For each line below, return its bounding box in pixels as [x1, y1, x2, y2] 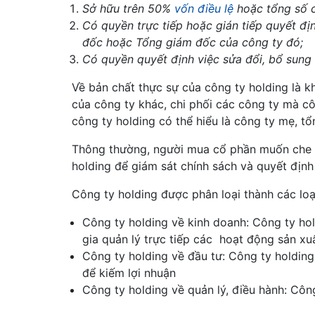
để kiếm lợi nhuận [82, 266, 176, 280]
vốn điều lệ [174, 1, 233, 15]
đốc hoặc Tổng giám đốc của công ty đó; [82, 35, 303, 49]
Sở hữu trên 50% [82, 1, 174, 15]
